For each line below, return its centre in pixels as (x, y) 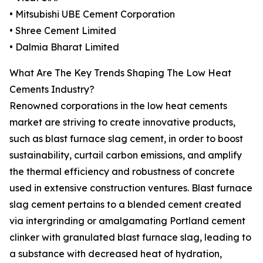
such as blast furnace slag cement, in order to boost (126, 139)
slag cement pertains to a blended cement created (125, 205)
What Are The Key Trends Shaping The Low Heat (120, 73)
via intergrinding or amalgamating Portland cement (127, 221)
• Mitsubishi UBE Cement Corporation (92, 14)
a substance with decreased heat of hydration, (116, 254)
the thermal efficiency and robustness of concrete (122, 172)
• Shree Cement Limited (63, 31)
